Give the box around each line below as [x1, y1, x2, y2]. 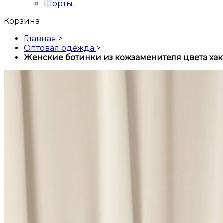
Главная [24, 34, 56, 44]
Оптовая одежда [24, 43, 94, 53]
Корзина [4, 16, 40, 26]
